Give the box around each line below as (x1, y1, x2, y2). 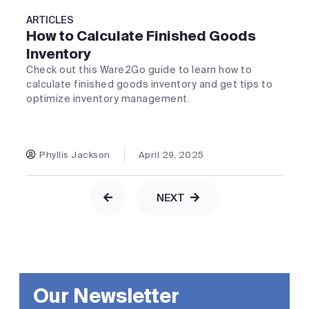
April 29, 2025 (138, 148, 204, 161)
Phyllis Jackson (39, 148, 110, 161)
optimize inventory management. (26, 92, 190, 106)
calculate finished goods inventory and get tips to (26, 78, 272, 91)
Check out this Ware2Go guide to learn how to (26, 63, 252, 77)
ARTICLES (26, 14, 74, 27)
